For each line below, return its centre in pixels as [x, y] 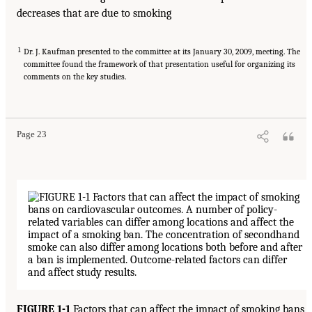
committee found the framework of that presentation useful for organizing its [159, 64]
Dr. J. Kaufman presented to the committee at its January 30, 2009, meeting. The [162, 52]
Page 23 [32, 135]
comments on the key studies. [75, 77]
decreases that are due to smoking [94, 14]
